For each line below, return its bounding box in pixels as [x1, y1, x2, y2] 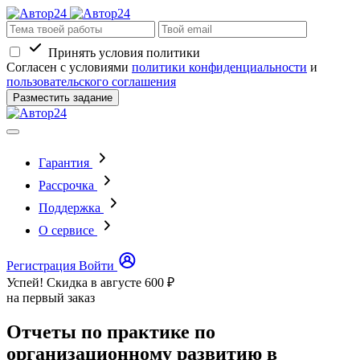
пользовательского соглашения [6, 75, 176, 88]
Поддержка [39, 201, 100, 215]
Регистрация [6, 259, 76, 272]
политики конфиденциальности [132, 60, 307, 74]
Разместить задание [13, 92, 112, 104]
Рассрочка [39, 178, 94, 192]
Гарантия [39, 156, 89, 170]
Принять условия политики [48, 46, 200, 59]
